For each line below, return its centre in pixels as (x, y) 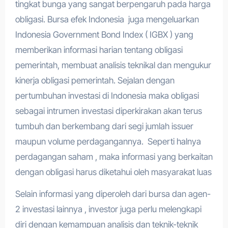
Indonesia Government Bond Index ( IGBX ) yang (104, 35)
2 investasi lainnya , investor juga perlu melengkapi (108, 209)
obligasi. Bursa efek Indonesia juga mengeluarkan (107, 19)
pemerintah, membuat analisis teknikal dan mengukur (113, 65)
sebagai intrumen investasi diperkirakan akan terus (108, 111)
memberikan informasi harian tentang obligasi (99, 50)
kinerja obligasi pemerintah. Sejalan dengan (95, 80)
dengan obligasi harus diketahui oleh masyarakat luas (113, 172)
